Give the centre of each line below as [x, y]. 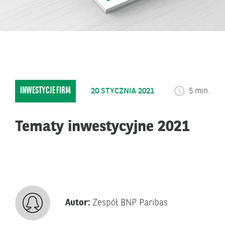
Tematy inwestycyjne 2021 [102, 127]
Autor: [79, 203]
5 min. [198, 91]
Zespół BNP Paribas [130, 203]
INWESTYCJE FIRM [45, 91]
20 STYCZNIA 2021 [123, 91]
